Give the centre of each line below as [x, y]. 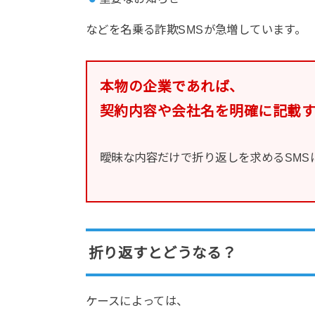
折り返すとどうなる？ [163, 252]
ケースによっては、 [137, 301]
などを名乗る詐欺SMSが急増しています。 [196, 30]
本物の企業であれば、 [172, 86]
